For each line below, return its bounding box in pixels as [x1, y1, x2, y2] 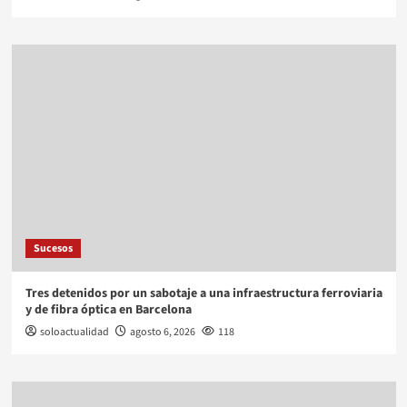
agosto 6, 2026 [129, 324, 195, 341]
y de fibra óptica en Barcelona [25, 301, 192, 320]
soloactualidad [39, 324, 109, 341]
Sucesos [33, 241, 73, 257]
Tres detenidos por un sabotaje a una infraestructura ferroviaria [25, 284, 382, 303]
